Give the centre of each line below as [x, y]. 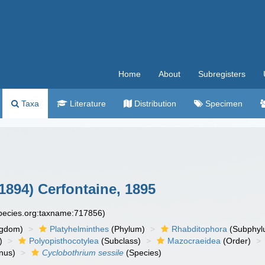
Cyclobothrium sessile [83, 253]
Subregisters [222, 74]
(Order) [236, 241]
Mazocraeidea [194, 241]
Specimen [223, 104]
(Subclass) [120, 241]
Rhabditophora [200, 229]
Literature [87, 104]
